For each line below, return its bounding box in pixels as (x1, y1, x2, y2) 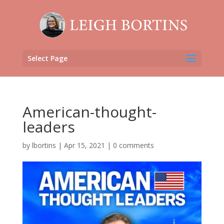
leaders (22, 116, 75, 137)
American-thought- (22, 101, 156, 122)
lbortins (31, 140, 56, 150)
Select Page (27, 53, 67, 63)
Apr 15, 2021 (63, 140, 105, 150)
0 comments (112, 140, 154, 150)
